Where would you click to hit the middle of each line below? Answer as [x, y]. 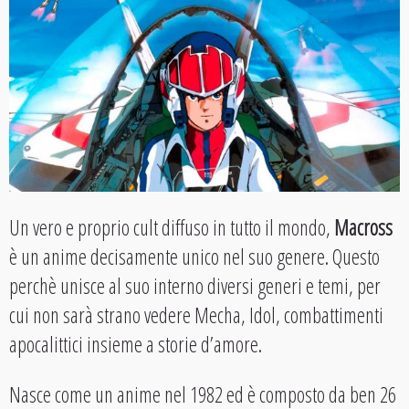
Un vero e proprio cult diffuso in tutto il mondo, [172, 227]
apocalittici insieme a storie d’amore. [136, 344]
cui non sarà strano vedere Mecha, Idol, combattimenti [196, 315]
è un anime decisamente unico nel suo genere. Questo [194, 256]
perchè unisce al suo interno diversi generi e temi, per [195, 285]
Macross [363, 227]
